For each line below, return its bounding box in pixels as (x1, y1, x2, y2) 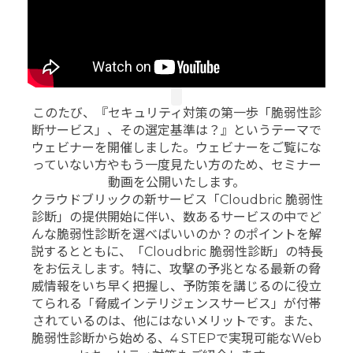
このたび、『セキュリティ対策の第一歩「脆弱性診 (32, 105, 321, 121)
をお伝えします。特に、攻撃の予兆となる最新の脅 (32, 261, 321, 277)
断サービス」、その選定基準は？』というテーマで (32, 122, 321, 138)
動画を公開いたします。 (108, 174, 245, 190)
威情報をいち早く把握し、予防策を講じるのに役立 (32, 278, 321, 294)
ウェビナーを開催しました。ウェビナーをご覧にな (32, 139, 321, 155)
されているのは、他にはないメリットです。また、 (32, 313, 321, 329)
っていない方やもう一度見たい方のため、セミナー (32, 157, 321, 173)
